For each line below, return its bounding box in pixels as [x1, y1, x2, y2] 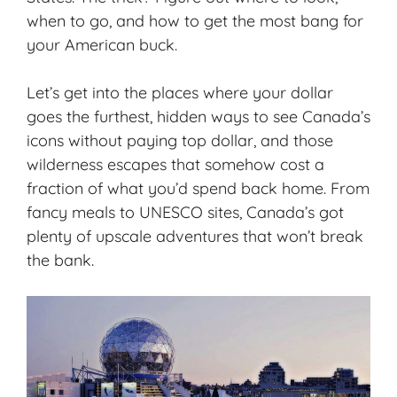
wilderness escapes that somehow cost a [27, 154, 324, 175]
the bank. [27, 250, 94, 271]
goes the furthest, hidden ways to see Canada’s [27, 106, 370, 128]
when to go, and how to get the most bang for [27, 11, 363, 32]
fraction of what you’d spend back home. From [27, 178, 370, 199]
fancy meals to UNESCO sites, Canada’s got [27, 202, 344, 223]
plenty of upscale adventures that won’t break [27, 226, 363, 247]
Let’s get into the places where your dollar [27, 82, 333, 104]
